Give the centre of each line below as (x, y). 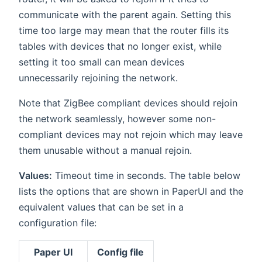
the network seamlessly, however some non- (117, 119)
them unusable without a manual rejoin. (105, 151)
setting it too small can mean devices (101, 62)
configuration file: (58, 223)
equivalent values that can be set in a (101, 207)
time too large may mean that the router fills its (124, 31)
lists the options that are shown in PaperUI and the (131, 192)
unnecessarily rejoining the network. (98, 78)
